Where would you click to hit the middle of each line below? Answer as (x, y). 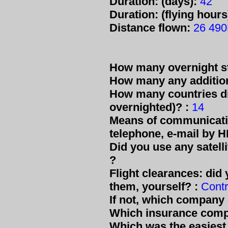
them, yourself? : (154, 187)
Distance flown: (150, 28)
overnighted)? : (149, 107)
